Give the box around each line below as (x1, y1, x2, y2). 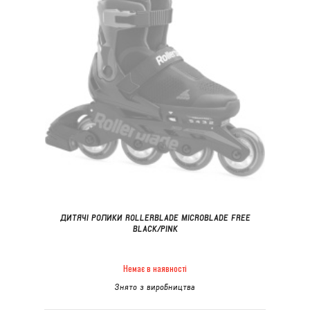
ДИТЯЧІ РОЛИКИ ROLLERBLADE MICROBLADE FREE (60, 212, 250, 223)
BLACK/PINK (132, 224, 178, 234)
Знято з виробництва (115, 282, 195, 292)
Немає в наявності (123, 262, 187, 275)
